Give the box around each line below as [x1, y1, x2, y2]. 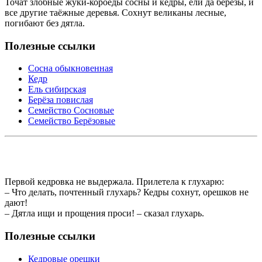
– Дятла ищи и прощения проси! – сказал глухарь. [5, 208, 204, 219]
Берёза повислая [28, 95, 93, 105]
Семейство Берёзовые [28, 116, 115, 126]
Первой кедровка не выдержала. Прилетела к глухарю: [5, 177, 224, 187]
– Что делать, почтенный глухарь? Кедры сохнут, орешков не [5, 187, 249, 198]
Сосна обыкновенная [28, 63, 113, 74]
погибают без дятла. [5, 18, 85, 28]
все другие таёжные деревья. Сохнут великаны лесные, [5, 7, 226, 18]
